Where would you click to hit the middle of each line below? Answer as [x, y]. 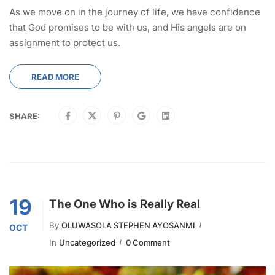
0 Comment [148, 242]
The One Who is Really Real [125, 204]
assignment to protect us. [65, 42]
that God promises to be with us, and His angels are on [128, 27]
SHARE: [25, 116]
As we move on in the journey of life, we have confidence [135, 12]
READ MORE [55, 76]
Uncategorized [87, 242]
